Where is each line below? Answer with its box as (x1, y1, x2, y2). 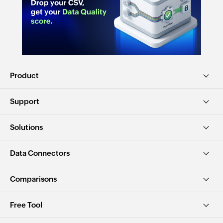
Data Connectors (10, 148, 70, 157)
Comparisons (10, 174, 57, 183)
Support (10, 97, 39, 106)
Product (10, 71, 39, 80)
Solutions (10, 122, 43, 131)
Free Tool (10, 200, 42, 209)
